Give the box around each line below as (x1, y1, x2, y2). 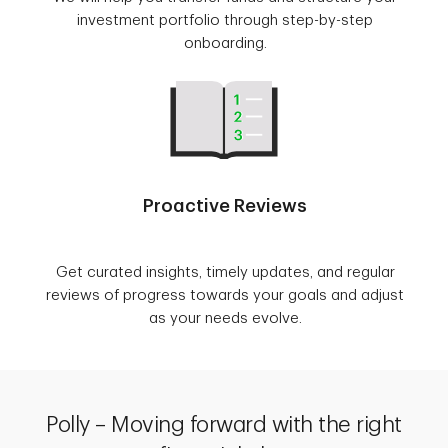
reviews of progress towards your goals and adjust (46, 288, 404, 304)
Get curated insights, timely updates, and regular (55, 265, 395, 281)
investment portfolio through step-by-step (77, 13, 373, 29)
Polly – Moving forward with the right (46, 414, 402, 437)
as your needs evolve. (148, 311, 302, 327)
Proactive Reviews (143, 197, 307, 216)
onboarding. (183, 36, 267, 52)
